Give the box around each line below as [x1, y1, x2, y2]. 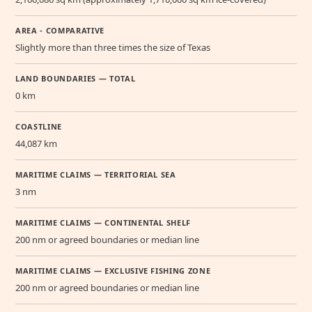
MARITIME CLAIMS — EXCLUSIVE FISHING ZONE [15, 265, 211, 276]
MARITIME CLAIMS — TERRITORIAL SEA [15, 169, 176, 180]
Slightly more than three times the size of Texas [15, 40, 210, 54]
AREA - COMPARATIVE [15, 24, 104, 36]
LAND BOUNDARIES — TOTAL [15, 72, 136, 84]
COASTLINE [15, 120, 62, 132]
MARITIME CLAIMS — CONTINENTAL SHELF [15, 217, 192, 228]
